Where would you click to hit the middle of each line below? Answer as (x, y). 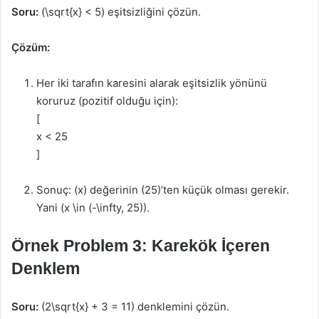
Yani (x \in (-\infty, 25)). (93, 208)
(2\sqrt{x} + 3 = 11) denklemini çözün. (134, 307)
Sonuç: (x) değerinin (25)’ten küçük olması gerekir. (163, 190)
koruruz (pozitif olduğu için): (107, 101)
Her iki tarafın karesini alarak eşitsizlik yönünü (152, 83)
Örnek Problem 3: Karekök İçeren (141, 246)
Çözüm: (31, 47)
